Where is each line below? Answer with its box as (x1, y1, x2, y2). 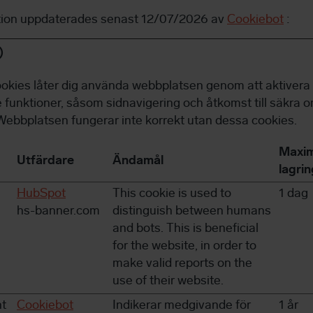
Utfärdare (17, 154, 74, 168)
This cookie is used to (112, 187, 231, 201)
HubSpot (17, 187, 66, 201)
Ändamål (112, 154, 163, 168)
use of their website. (112, 275, 224, 289)
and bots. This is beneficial (112, 222, 259, 236)
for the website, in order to (112, 240, 256, 254)
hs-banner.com (17, 205, 100, 219)
